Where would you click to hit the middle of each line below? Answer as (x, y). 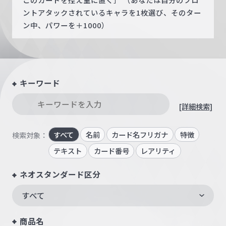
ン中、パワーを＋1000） (66, 25)
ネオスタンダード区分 (60, 174)
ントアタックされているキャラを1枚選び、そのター (112, 12)
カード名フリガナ (140, 134)
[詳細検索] (196, 106)
